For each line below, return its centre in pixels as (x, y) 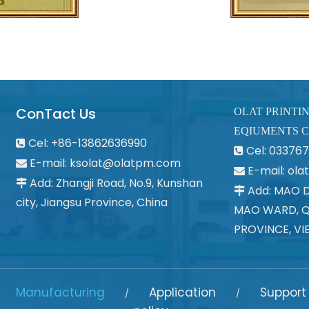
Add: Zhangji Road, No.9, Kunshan (115, 183)
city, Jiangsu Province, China (92, 202)
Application (182, 293)
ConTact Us (56, 113)
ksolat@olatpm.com (126, 163)
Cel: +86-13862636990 (87, 143)
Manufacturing (60, 293)
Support (283, 293)
